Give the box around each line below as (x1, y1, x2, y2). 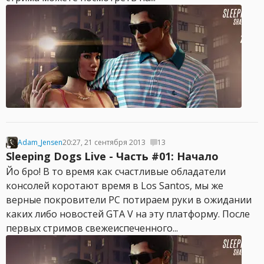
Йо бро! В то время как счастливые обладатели (6, 165, 226, 178)
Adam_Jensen (18, 137, 62, 147)
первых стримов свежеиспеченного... (6, 222, 178, 235)
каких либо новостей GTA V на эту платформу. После (6, 207, 250, 220)
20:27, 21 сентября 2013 (62, 137, 146, 147)
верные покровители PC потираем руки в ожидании (6, 193, 252, 206)
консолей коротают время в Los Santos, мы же (6, 179, 223, 192)
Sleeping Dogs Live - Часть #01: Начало (6, 149, 219, 163)
